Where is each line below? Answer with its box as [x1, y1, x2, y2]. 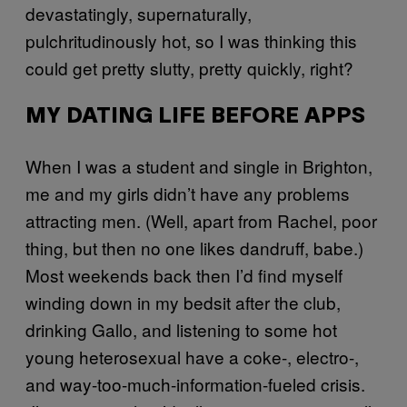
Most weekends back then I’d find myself [25, 263, 342, 287]
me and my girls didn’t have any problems [25, 181, 350, 205]
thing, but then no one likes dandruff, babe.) [25, 235, 363, 260]
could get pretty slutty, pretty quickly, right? [25, 55, 353, 80]
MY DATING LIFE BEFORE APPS [25, 107, 365, 127]
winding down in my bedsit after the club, [25, 290, 341, 314]
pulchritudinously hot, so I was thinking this [25, 28, 357, 53]
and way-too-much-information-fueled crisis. [25, 372, 365, 396]
